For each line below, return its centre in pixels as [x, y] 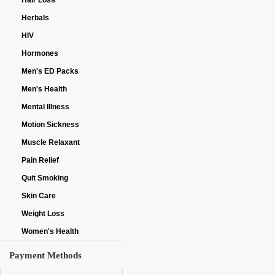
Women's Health [50, 231]
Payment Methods [45, 255]
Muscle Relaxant [51, 142]
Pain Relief [40, 160]
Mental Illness [45, 107]
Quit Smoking [45, 178]
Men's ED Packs [50, 71]
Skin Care [39, 196]
